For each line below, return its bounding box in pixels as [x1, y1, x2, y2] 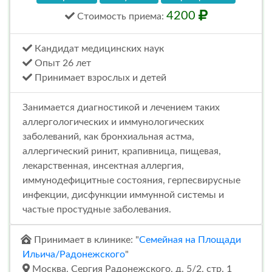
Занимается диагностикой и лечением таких [22, 102, 220, 112]
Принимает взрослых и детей [32, 72, 166, 83]
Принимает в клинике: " [32, 234, 139, 245]
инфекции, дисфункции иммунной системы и [22, 189, 224, 200]
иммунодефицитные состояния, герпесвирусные [22, 175, 240, 185]
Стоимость [74, 11, 129, 21]
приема [128, 11, 161, 21]
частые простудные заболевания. [22, 204, 171, 214]
